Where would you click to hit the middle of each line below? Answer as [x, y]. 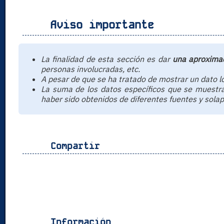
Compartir [70, 146]
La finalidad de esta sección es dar [106, 59]
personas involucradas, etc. [90, 69]
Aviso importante [99, 25]
